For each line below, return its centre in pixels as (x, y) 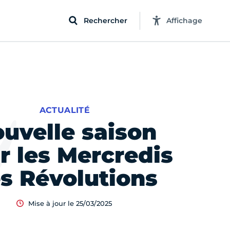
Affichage (184, 20)
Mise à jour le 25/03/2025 (70, 203)
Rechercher (106, 20)
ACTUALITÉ (65, 110)
